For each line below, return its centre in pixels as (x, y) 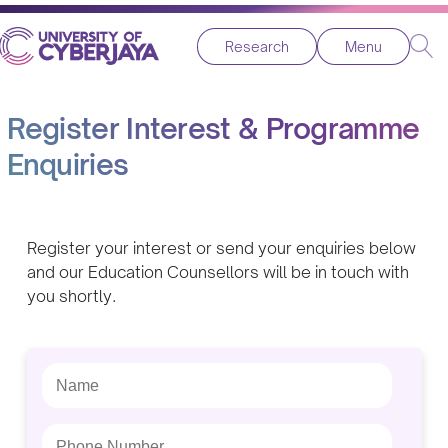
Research (256, 46)
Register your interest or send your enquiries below (221, 248)
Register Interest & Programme (213, 129)
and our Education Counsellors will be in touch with (217, 272)
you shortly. (71, 296)
